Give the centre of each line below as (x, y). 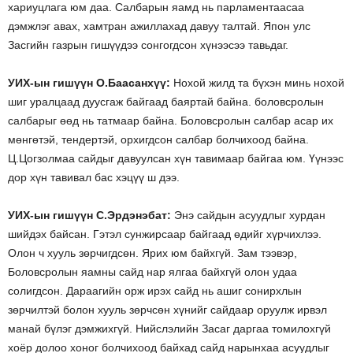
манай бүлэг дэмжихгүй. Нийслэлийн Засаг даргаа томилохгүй (169, 329)
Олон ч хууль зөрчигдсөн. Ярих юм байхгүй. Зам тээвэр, (152, 253)
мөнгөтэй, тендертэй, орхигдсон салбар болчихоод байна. (158, 140)
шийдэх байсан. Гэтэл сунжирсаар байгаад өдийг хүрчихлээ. (165, 234)
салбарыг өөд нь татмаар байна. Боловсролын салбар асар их (171, 121)
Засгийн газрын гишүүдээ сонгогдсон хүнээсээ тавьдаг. (148, 45)
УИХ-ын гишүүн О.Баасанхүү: (89, 83)
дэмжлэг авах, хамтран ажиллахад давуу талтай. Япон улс (159, 26)
